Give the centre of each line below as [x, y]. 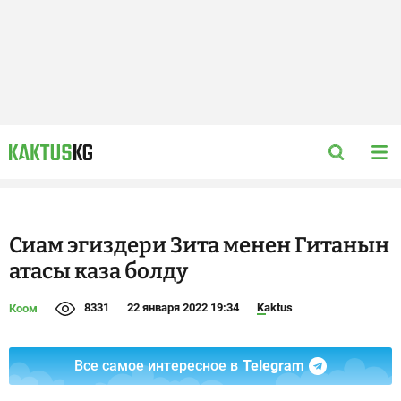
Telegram [273, 366]
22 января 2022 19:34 [183, 307]
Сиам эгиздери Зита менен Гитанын [199, 245]
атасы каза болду [98, 271]
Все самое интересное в [156, 366]
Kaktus [275, 307]
